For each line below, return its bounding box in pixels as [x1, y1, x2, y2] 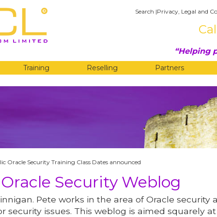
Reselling [86, 63, 118, 72]
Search [135, 8, 154, 15]
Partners [155, 63, 185, 72]
